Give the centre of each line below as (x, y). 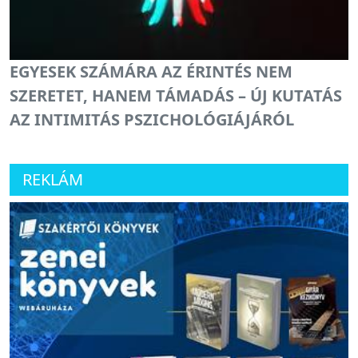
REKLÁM (53, 180)
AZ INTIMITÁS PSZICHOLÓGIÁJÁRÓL (152, 120)
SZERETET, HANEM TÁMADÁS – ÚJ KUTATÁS (176, 96)
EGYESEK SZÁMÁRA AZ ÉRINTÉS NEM (151, 72)
